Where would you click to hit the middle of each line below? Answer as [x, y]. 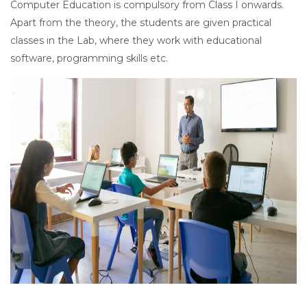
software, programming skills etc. [89, 58]
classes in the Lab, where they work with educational [136, 40]
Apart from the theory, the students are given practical [141, 22]
